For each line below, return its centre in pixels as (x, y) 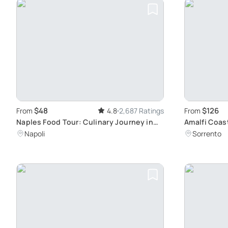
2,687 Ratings (141, 111)
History (30, 133)
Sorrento (207, 134)
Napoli (35, 134)
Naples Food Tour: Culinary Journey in (85, 122)
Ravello (198, 133)
